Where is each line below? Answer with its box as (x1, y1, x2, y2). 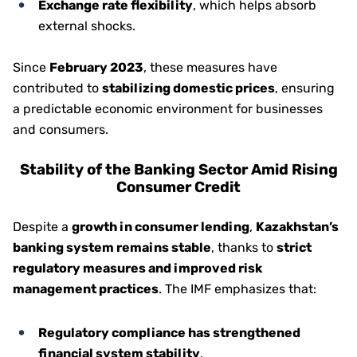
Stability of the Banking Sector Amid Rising (19, 161, 338, 178)
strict (277, 240, 312, 255)
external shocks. (38, 18, 135, 33)
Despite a (13, 219, 72, 234)
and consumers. (13, 122, 108, 137)
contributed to (13, 80, 102, 96)
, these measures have (143, 60, 277, 75)
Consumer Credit (116, 178, 241, 196)
